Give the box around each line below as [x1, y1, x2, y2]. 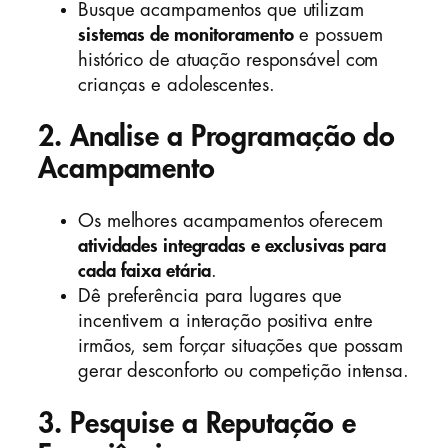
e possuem [293, 25, 383, 44]
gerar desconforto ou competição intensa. [78, 362, 409, 381]
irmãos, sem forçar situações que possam [78, 337, 404, 356]
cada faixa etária [78, 262, 212, 281]
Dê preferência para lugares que [78, 287, 342, 306]
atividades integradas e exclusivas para [78, 237, 387, 256]
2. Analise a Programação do [38, 122, 396, 152]
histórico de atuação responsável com [78, 50, 379, 69]
